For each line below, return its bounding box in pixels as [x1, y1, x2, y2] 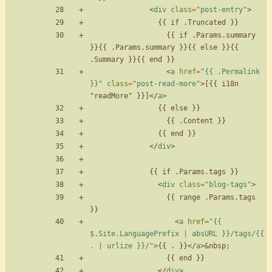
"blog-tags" [205, 180, 251, 189]
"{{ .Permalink [200, 67, 260, 76]
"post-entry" [196, 5, 247, 15]
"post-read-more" [132, 80, 200, 89]
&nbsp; [205, 242, 230, 251]
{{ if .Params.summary [90, 31, 166, 40]
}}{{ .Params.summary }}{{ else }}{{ [90, 43, 239, 52]
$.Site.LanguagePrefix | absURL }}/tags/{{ [90, 229, 264, 239]
